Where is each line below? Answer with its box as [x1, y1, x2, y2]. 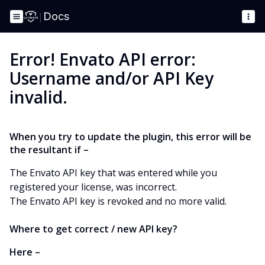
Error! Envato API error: [9, 48, 196, 70]
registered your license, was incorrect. [9, 180, 177, 193]
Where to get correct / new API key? [9, 222, 177, 235]
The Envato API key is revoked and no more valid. [9, 195, 227, 208]
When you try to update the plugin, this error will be [9, 130, 251, 143]
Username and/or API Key [9, 67, 214, 89]
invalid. [9, 86, 67, 108]
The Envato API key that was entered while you [9, 166, 217, 179]
